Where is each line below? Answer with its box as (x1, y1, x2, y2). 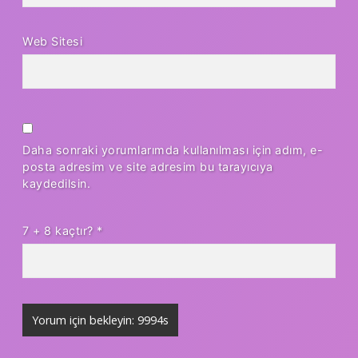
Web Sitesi (22, 34, 82, 48)
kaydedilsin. (22, 176, 90, 190)
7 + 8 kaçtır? (22, 223, 97, 237)
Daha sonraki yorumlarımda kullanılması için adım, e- (22, 142, 323, 157)
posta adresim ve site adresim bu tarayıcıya (22, 159, 273, 173)
